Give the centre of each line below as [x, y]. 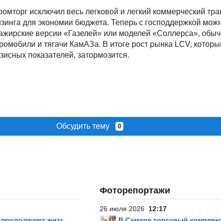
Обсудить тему [86, 126]
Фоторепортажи [135, 190]
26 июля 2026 [124, 209]
